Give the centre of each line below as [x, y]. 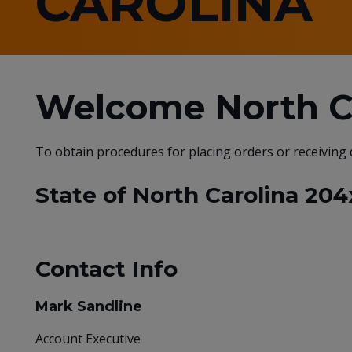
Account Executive [88, 339]
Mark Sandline [89, 307]
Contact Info [106, 268]
